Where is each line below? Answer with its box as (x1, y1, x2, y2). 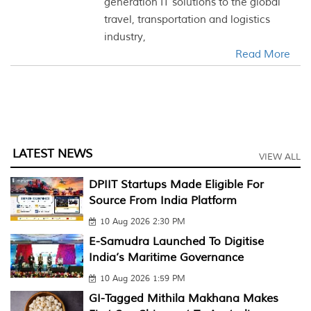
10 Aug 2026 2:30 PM (99, 217, 185, 227)
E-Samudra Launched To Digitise (88, 235, 264, 249)
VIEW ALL (259, 151, 301, 162)
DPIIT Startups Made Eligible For (88, 178, 264, 192)
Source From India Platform (88, 194, 237, 208)
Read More (235, 48, 290, 61)
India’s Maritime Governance (88, 251, 244, 264)
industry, (104, 31, 146, 44)
